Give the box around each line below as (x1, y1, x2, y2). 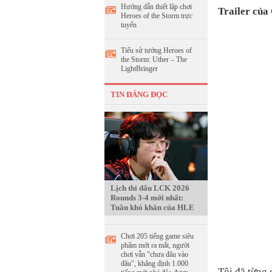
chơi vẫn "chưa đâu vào (121, 250, 188, 259)
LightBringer (121, 64, 158, 73)
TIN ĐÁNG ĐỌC (110, 90, 168, 99)
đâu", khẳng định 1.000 (121, 259, 188, 268)
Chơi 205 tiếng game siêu (121, 232, 194, 240)
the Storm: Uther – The (121, 55, 187, 64)
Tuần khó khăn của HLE (110, 203, 194, 212)
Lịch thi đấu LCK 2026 (110, 183, 189, 192)
